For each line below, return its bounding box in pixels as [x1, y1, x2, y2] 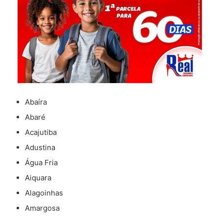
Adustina [25, 143, 55, 153]
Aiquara [25, 173, 51, 183]
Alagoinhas [25, 188, 63, 198]
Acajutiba [25, 128, 57, 137]
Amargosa [25, 203, 60, 213]
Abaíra [25, 97, 47, 107]
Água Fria [25, 158, 58, 168]
